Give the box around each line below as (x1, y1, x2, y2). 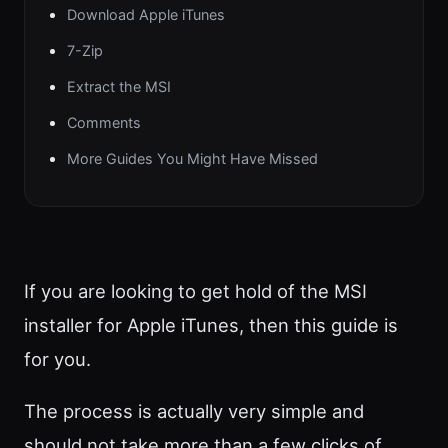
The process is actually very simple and (24, 400, 364, 423)
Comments (67, 114, 141, 132)
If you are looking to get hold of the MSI (24, 279, 367, 302)
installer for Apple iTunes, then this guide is (24, 313, 398, 336)
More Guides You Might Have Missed (67, 150, 318, 168)
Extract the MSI (67, 78, 171, 96)
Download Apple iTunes (67, 6, 225, 24)
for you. (24, 347, 91, 370)
